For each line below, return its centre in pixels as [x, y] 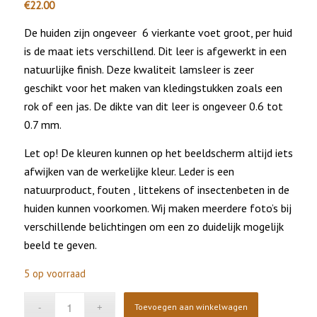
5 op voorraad [54, 274]
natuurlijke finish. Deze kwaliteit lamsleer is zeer [139, 70]
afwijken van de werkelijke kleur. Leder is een [129, 171]
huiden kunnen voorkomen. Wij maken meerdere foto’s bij [157, 208]
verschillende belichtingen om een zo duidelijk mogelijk [154, 226]
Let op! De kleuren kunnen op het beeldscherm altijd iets [158, 152]
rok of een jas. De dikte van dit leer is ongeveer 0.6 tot [153, 106]
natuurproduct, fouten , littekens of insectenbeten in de [156, 189]
